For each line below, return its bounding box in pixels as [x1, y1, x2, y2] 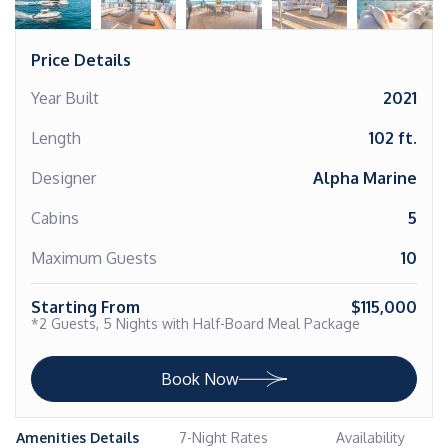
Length [31, 128, 81, 148]
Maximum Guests [31, 248, 157, 268]
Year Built [31, 88, 99, 108]
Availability [335, 429, 405, 446]
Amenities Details [16, 429, 140, 446]
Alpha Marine [313, 168, 417, 188]
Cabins [31, 208, 79, 228]
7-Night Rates [179, 429, 269, 446]
